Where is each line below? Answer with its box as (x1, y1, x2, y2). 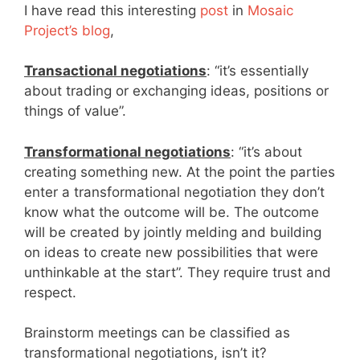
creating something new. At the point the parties (24, 163, 335, 180)
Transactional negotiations (24, 63, 207, 79)
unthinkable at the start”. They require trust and (24, 264, 331, 280)
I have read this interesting (24, 2, 200, 18)
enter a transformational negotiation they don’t (24, 183, 325, 200)
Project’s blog (24, 22, 110, 39)
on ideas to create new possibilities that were (24, 243, 318, 260)
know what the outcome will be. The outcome (24, 203, 319, 220)
